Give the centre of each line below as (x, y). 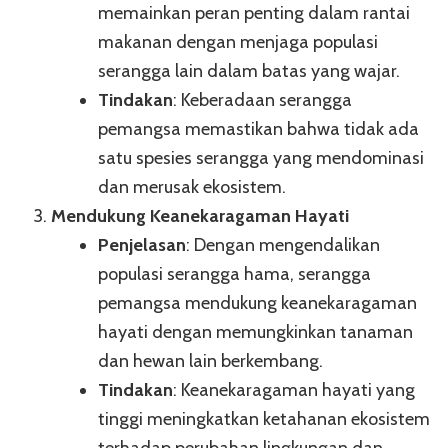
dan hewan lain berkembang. (210, 361)
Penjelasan (142, 245)
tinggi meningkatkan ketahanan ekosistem (264, 419)
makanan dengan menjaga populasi (238, 42)
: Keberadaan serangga (262, 100)
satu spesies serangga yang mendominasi (261, 158)
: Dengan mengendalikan (283, 245)
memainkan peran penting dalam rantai (254, 13)
